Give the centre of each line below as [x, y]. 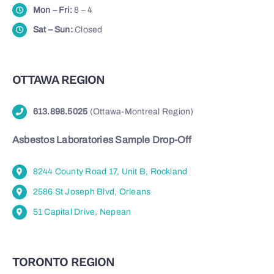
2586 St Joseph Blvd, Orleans [92, 191]
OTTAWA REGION [58, 80]
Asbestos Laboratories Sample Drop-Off [102, 140]
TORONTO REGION [63, 261]
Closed [87, 30]
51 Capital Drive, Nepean [82, 212]
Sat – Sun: [53, 30]
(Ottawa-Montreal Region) [141, 112]
